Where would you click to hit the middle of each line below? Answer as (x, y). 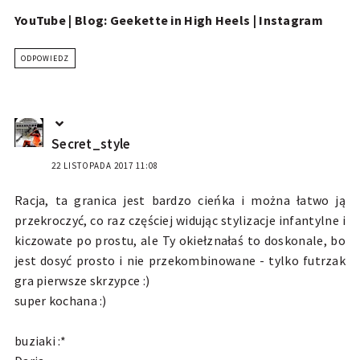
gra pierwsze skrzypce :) (82, 281)
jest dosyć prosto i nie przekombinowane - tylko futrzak (180, 261)
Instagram (291, 20)
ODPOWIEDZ (45, 59)
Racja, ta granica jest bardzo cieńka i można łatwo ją (180, 200)
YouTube (40, 20)
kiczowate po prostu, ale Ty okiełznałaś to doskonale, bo (180, 241)
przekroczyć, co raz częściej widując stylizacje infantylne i (180, 221)
